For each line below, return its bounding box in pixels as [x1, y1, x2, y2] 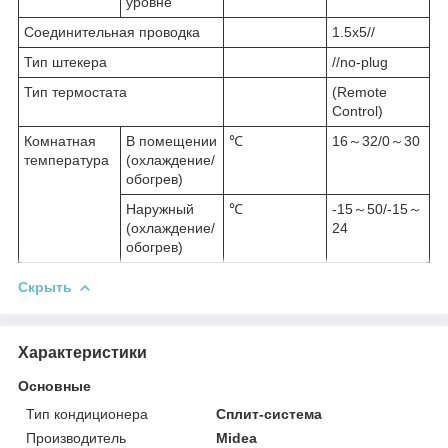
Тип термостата [24, 83, 127, 100]
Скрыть [18, 278, 72, 295]
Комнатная [24, 132, 96, 149]
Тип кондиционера [26, 405, 148, 422]
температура [24, 151, 109, 168]
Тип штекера [24, 53, 107, 70]
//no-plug [332, 53, 388, 70]
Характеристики [18, 343, 147, 361]
